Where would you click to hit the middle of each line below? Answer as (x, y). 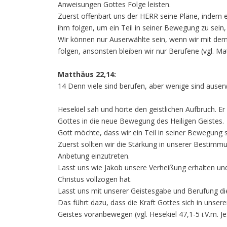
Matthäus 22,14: (87, 74)
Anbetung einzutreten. (94, 156)
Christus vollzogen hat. (95, 179)
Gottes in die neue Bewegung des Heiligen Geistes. (141, 121)
